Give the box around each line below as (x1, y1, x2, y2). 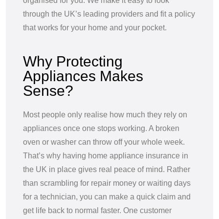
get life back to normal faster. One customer (23, 206, 172, 215)
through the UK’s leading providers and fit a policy (23, 9, 195, 18)
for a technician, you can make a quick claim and (23, 192, 191, 201)
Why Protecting (23, 53, 123, 69)
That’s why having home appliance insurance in (23, 151, 188, 160)
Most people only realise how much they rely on (23, 110, 187, 119)
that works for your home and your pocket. (23, 23, 167, 32)
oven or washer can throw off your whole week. (23, 137, 185, 146)
